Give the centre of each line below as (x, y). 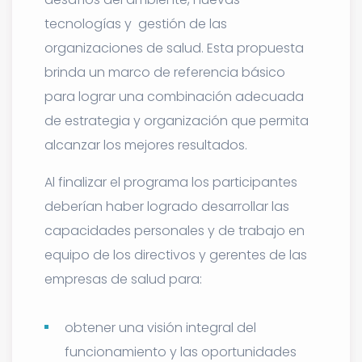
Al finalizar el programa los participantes (171, 182)
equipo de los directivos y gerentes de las (176, 255)
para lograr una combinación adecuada (174, 96)
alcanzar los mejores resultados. (146, 145)
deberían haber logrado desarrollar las (167, 206)
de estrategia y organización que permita (177, 120)
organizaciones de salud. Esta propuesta (174, 48)
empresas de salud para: (123, 279)
